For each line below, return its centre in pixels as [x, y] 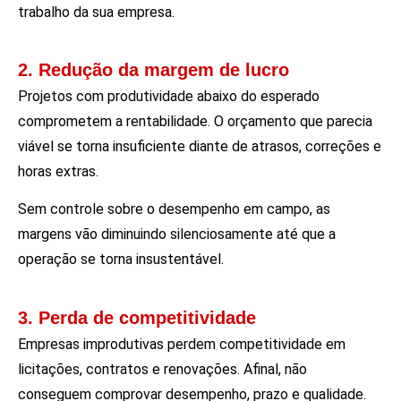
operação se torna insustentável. [121, 260]
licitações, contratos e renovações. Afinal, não [162, 369]
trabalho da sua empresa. [96, 12]
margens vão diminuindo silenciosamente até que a [177, 235]
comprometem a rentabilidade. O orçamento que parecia [195, 122]
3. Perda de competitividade [137, 317]
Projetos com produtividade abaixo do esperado [169, 97]
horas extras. [58, 172]
